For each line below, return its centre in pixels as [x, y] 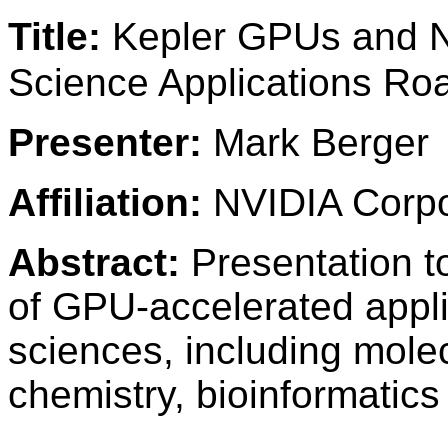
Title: [54, 36]
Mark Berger [315, 142]
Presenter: [105, 142]
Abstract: [94, 262]
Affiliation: [105, 202]
